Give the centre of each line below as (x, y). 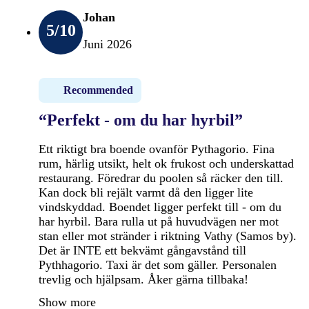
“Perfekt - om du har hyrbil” (141, 120)
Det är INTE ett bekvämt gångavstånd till (142, 250)
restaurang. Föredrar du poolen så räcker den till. (161, 178)
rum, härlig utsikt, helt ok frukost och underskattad (166, 163)
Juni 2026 (107, 44)
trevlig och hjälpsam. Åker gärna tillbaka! (143, 279)
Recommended (98, 90)
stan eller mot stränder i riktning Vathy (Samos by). (168, 236)
